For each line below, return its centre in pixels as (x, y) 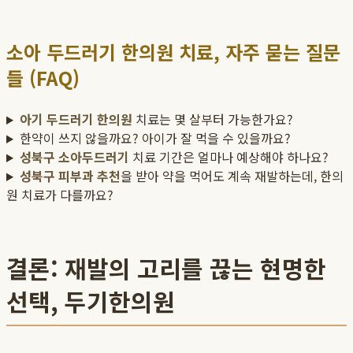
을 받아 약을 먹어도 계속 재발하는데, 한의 (232, 176)
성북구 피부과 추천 (70, 176)
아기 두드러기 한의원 (76, 119)
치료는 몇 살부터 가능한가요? (212, 119)
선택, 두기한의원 (91, 301)
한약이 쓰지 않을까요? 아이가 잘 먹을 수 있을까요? (155, 138)
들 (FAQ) (43, 78)
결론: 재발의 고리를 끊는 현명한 (166, 268)
